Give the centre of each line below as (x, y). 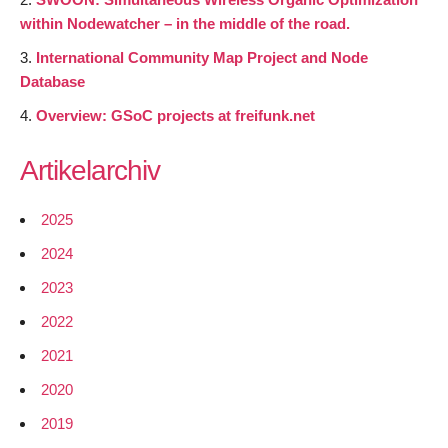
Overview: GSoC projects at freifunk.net (175, 115)
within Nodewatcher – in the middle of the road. (185, 23)
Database (52, 81)
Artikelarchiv (90, 170)
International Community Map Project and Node (202, 57)
